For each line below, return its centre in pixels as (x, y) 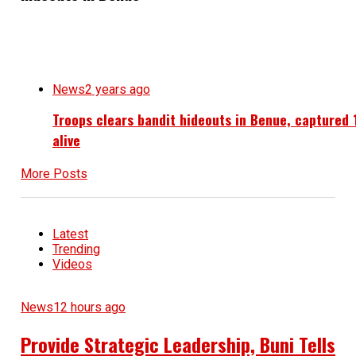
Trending (76, 249)
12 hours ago (89, 307)
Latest (70, 234)
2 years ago (117, 89)
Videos (72, 264)
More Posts (54, 173)
